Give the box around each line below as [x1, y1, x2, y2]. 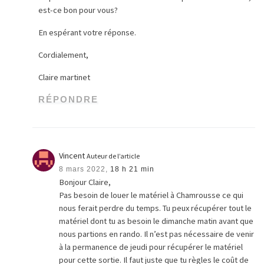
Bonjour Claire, [59, 177, 111, 188]
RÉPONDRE [38, 94, 99, 104]
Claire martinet [38, 71, 91, 82]
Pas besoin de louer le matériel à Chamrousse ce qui [59, 190, 244, 201]
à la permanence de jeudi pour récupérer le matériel [59, 242, 243, 253]
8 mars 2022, [59, 165, 108, 174]
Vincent [59, 150, 87, 161]
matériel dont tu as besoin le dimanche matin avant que [59, 216, 254, 227]
